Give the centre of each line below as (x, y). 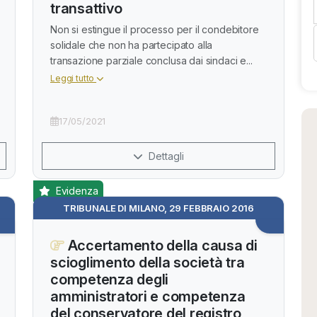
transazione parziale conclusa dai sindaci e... (151, 60)
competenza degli (109, 279)
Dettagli (165, 156)
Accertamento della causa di (161, 246)
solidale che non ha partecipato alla (132, 45)
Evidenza (75, 191)
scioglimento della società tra (148, 263)
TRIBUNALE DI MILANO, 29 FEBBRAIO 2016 (158, 208)
